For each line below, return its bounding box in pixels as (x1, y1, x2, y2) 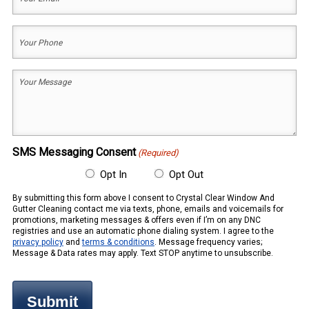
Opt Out (168, 168, 203, 181)
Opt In (99, 168, 127, 181)
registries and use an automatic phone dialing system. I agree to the (12, 226, 274, 236)
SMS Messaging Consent (12, 145, 136, 159)
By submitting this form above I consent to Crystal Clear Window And (12, 192, 275, 203)
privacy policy (12, 237, 63, 247)
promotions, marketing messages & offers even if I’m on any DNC (12, 215, 261, 225)
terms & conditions (81, 237, 154, 247)
